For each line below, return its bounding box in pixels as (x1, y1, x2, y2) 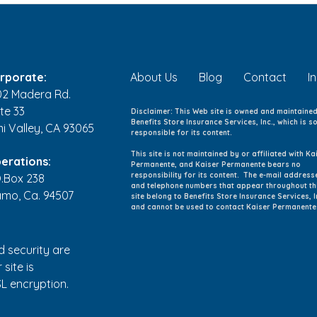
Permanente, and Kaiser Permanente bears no (131, 159, 301, 169)
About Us (130, 69, 178, 84)
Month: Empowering (59, 6, 178, 23)
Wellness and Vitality (59, 23, 180, 40)
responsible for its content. (131, 127, 234, 137)
